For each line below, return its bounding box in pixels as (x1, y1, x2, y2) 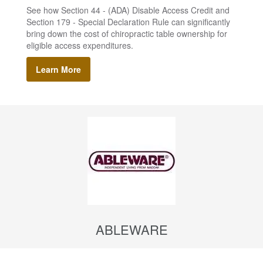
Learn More (36, 63, 81, 76)
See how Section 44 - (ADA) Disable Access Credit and (26, 4, 230, 16)
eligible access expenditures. (26, 39, 133, 52)
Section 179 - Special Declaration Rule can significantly (26, 16, 230, 28)
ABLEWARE (95, 220, 168, 239)
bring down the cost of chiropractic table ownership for (26, 28, 227, 40)
